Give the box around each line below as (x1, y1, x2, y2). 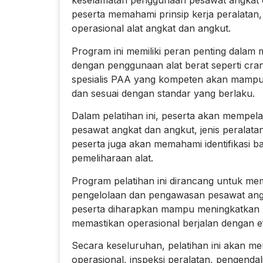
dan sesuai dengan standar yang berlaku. (72, 87, 255, 99)
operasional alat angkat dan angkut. (72, 22, 231, 35)
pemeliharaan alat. (72, 152, 153, 164)
